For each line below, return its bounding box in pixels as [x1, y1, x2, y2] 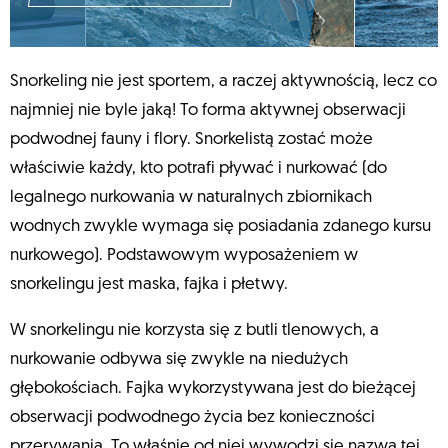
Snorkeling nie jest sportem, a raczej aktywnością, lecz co [10, 73, 437, 91]
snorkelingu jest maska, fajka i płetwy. [10, 276, 288, 294]
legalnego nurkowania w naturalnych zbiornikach [10, 189, 372, 207]
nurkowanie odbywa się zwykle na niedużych [10, 351, 348, 369]
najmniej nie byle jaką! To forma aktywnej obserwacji [10, 102, 406, 120]
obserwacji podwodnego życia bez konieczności [10, 409, 375, 427]
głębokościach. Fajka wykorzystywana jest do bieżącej [10, 380, 416, 398]
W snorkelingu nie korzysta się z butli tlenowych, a [10, 322, 379, 340]
